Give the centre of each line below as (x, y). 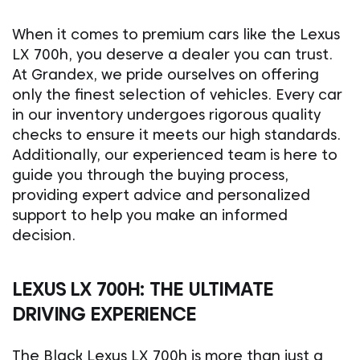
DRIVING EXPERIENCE (104, 314)
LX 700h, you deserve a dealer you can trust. (172, 54)
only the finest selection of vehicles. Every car (177, 94)
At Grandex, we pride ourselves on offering (166, 74)
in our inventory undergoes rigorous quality (166, 115)
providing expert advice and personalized (161, 195)
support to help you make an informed (150, 215)
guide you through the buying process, (150, 175)
